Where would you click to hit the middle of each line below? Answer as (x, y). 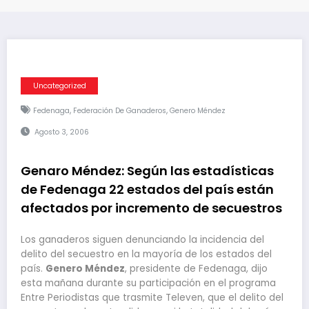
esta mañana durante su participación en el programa (148, 283)
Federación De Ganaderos (119, 110)
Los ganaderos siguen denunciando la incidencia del (142, 240)
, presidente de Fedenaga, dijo (196, 269)
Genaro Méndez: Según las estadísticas (147, 170)
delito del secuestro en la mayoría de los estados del (146, 254)
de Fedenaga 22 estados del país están (147, 189)
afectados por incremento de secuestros (151, 208)
